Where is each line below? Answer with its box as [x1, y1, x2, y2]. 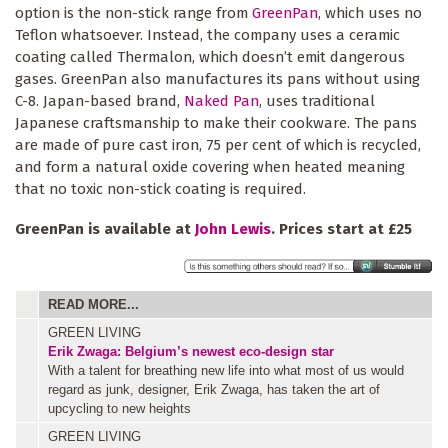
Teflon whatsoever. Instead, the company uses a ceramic [15, 26, 400, 45]
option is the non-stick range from [15, 4, 252, 23]
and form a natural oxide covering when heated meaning [15, 158, 405, 177]
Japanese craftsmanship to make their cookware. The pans [15, 114, 417, 133]
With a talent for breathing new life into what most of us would [48, 363, 404, 379]
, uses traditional [259, 92, 375, 111]
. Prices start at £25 [271, 220, 412, 239]
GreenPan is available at [15, 220, 195, 239]
